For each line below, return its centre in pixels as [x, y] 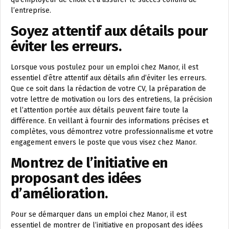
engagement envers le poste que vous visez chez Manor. [104, 143]
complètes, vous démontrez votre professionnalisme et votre [112, 132]
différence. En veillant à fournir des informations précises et [110, 121]
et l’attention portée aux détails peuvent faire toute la [99, 110]
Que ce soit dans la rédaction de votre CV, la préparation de [108, 89]
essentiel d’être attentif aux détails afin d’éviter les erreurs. [109, 78]
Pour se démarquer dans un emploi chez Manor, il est [99, 215]
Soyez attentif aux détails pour [109, 31]
